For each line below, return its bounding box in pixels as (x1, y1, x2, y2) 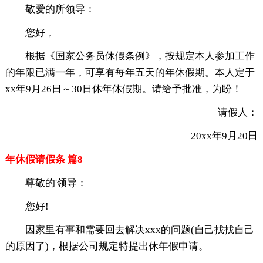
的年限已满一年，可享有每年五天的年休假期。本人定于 (5, 67, 255, 79)
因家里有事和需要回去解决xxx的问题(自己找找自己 (25, 224, 254, 236)
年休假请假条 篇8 (5, 154, 83, 166)
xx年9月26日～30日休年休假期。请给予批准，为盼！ (5, 83, 242, 95)
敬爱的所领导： (25, 4, 95, 15)
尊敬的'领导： (25, 177, 87, 189)
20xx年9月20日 (171, 130, 258, 142)
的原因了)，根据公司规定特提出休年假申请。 (5, 241, 208, 252)
